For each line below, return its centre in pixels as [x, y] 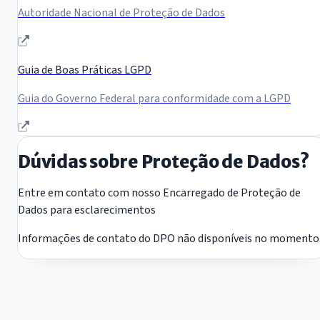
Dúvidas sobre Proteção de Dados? [164, 162]
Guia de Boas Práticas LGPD [85, 70]
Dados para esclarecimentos [87, 210]
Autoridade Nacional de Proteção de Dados [121, 13]
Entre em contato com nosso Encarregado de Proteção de [159, 193]
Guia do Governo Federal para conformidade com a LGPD [154, 99]
